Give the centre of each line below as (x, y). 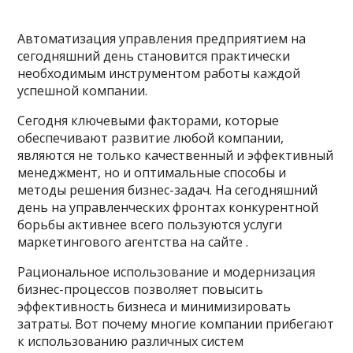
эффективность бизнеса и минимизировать (154, 307)
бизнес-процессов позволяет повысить (141, 289)
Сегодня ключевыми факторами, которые (149, 121)
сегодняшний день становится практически (154, 56)
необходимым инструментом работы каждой (159, 73)
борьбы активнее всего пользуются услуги (150, 225)
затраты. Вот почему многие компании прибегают (176, 324)
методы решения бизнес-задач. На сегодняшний (168, 190)
